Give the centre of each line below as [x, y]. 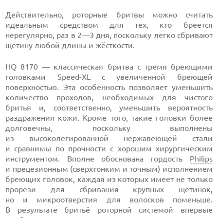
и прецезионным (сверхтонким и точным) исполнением [109, 169]
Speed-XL [74, 77]
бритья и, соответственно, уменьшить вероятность [109, 108]
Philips [201, 159]
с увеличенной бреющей [151, 77]
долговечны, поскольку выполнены [109, 128]
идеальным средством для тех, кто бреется [109, 25]
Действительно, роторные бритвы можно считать [109, 15]
